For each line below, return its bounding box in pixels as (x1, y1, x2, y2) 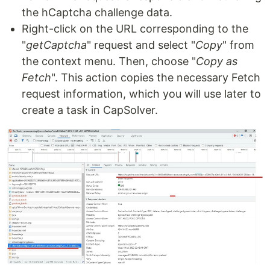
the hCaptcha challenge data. (22, 5, 172, 19)
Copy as (196, 54, 237, 67)
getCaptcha (26, 38, 87, 51)
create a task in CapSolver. (22, 103, 158, 116)
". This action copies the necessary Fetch (51, 71, 260, 84)
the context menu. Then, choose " (22, 54, 196, 67)
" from (222, 38, 254, 51)
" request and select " (87, 38, 195, 51)
